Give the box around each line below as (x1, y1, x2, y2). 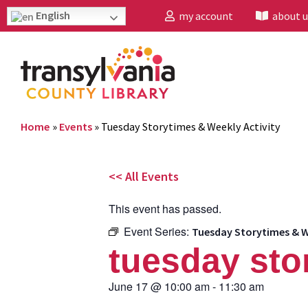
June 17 (109, 278, 148, 294)
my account (175, 9, 233, 23)
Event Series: (124, 223, 192, 239)
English (34, 8, 70, 22)
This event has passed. (109, 200, 221, 217)
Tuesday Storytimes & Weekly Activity (101, 119, 280, 133)
